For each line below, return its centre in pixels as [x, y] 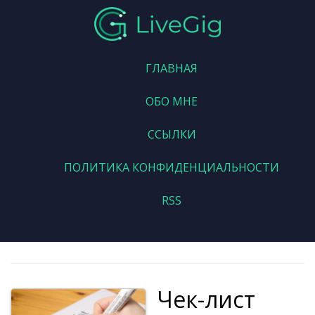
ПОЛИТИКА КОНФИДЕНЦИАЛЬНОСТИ [172, 167]
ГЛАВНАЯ [172, 68]
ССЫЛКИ [172, 134]
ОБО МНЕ [172, 101]
